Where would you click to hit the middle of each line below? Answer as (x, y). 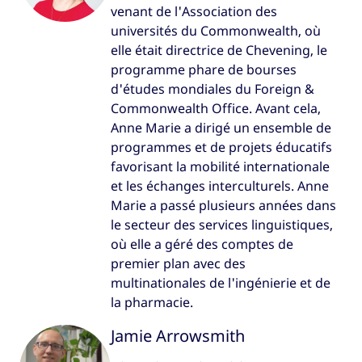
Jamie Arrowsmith (178, 336)
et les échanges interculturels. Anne (220, 186)
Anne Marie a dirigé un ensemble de (221, 128)
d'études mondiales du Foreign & (213, 89)
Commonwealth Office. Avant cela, (216, 108)
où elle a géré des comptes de (202, 244)
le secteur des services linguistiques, (222, 225)
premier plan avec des (178, 263)
